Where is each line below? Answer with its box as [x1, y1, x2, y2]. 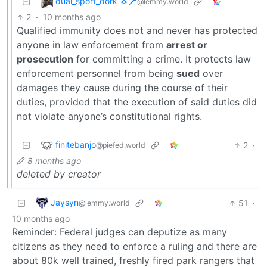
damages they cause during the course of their [17, 81, 228, 94]
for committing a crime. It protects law [73, 52, 251, 65]
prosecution [17, 52, 73, 65]
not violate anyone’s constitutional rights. [17, 110, 202, 122]
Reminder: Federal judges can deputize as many [12, 225, 227, 238]
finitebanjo [55, 139, 96, 150]
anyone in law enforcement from [17, 38, 166, 51]
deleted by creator [17, 167, 101, 180]
